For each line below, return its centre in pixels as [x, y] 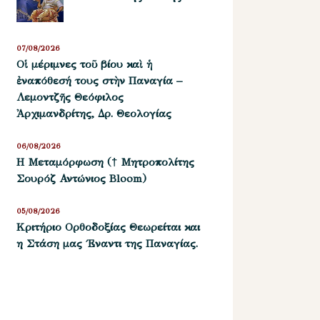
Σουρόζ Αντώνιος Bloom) [82, 178]
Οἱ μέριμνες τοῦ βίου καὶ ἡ [85, 65]
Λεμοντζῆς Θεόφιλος [70, 97]
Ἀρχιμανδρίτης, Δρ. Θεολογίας [94, 114]
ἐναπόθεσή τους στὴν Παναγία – [100, 81]
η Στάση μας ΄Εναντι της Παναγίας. [107, 243]
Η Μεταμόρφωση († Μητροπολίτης [106, 162]
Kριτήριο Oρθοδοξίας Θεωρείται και [109, 227]
